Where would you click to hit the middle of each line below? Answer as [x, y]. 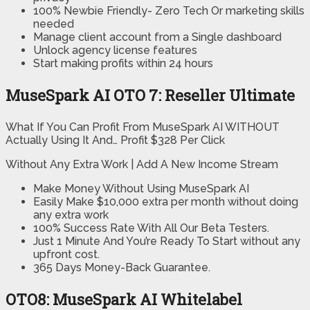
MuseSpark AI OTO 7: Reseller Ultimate [150, 95]
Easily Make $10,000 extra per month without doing [166, 202]
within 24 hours [173, 64]
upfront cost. [66, 255]
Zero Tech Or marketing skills [230, 11]
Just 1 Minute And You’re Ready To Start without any [167, 241]
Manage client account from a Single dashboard [157, 37]
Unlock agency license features [115, 51]
